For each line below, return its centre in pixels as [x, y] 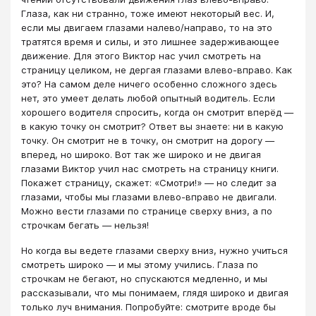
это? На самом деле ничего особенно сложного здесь [149, 84]
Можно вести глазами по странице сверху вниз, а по [147, 211]
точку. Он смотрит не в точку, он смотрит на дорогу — [148, 140]
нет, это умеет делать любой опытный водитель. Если [148, 98]
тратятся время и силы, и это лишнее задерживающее [150, 41]
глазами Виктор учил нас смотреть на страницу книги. [150, 168]
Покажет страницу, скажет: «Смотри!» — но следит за [149, 182]
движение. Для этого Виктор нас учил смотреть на [141, 55]
